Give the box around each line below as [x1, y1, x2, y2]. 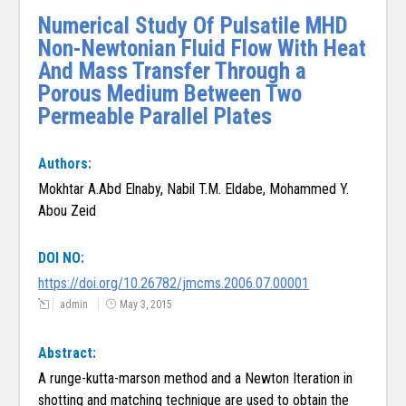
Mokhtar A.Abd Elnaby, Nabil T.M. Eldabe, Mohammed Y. [38, 180, 350, 198]
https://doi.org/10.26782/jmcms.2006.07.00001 [38, 275, 310, 293]
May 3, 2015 [120, 298, 173, 312]
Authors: [38, 155, 92, 173]
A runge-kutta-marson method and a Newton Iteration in [38, 370, 353, 388]
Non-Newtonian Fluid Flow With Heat [38, 35, 367, 63]
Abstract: [38, 344, 97, 362]
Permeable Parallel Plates [38, 103, 273, 130]
